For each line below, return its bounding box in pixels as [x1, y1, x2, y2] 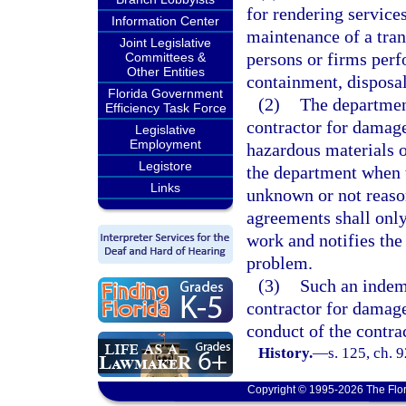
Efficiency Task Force [104, 101, 227, 115]
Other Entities [126, 64, 205, 79]
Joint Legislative [120, 35, 211, 50]
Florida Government [108, 86, 223, 101]
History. [258, 344, 314, 362]
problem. [246, 253, 313, 273]
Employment [130, 137, 201, 151]
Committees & [125, 50, 206, 64]
